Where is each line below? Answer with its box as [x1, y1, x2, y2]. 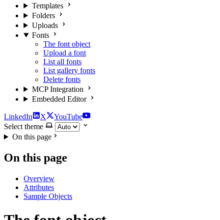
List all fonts [43, 57, 82, 66]
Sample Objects [24, 192, 72, 200]
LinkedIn [4, 112, 32, 121]
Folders [31, 11, 55, 20]
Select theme [4, 122, 43, 131]
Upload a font [43, 49, 86, 57]
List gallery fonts [43, 66, 95, 75]
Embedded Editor [31, 95, 86, 103]
